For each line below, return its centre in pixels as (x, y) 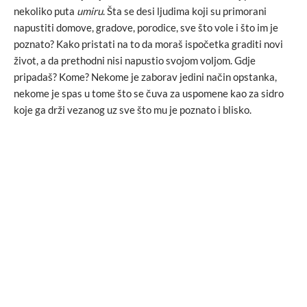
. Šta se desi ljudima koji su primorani (185, 11)
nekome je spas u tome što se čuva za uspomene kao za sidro (149, 94)
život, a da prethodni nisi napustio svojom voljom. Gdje (135, 61)
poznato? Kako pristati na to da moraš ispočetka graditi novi (148, 44)
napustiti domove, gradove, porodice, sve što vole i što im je (146, 28)
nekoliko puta (45, 11)
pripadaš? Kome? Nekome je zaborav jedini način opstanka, (145, 77)
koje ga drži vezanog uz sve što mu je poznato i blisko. (133, 110)
